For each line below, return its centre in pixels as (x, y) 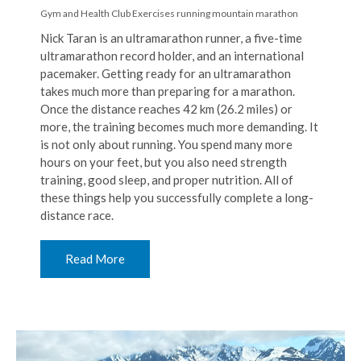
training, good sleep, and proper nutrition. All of (167, 180)
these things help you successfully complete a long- (177, 198)
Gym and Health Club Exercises (108, 14)
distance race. (77, 216)
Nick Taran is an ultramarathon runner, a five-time (171, 38)
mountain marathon (255, 14)
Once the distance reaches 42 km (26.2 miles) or (166, 109)
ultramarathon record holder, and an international (172, 56)
